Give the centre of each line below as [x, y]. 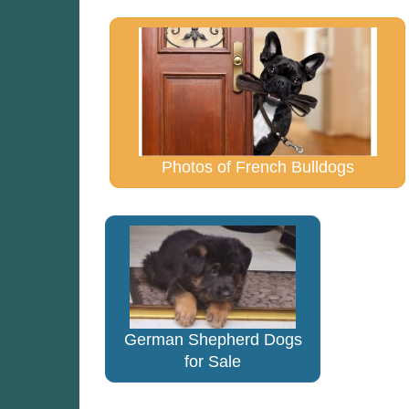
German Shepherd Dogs [213, 340]
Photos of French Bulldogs [257, 167]
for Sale [213, 362]
